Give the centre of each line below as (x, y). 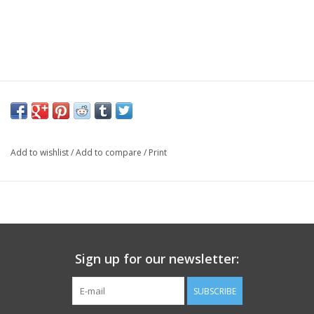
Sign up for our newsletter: (157, 259)
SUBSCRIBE (214, 292)
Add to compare (110, 153)
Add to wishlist (41, 153)
